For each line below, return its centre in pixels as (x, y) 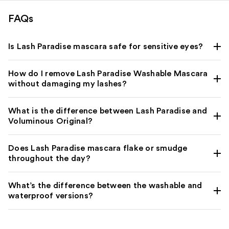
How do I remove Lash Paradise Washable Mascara (108, 74)
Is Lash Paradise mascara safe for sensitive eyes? (106, 47)
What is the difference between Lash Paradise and (108, 111)
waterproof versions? (51, 196)
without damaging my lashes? (67, 84)
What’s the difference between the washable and (105, 186)
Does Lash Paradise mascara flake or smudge (98, 148)
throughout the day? (49, 159)
